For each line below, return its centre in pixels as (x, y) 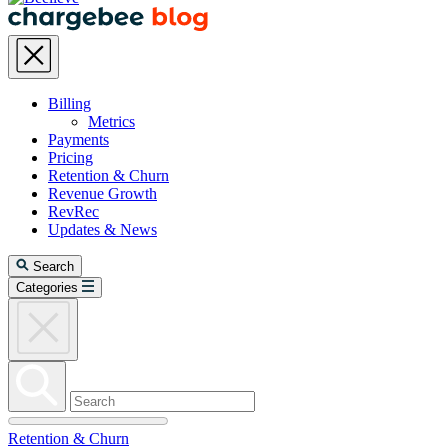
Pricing (70, 157)
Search (53, 266)
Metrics (111, 121)
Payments (78, 139)
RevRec (73, 211)
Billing (69, 103)
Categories (47, 287)
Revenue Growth (102, 193)
